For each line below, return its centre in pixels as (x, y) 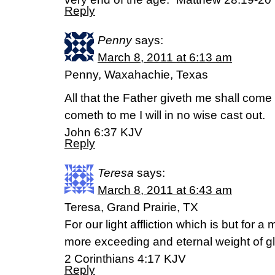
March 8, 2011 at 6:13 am (165, 57)
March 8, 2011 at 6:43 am (165, 190)
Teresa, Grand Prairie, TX (131, 207)
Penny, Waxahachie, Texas (136, 74)
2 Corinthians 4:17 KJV (125, 258)
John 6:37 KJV (103, 132)
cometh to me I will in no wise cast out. (165, 115)
